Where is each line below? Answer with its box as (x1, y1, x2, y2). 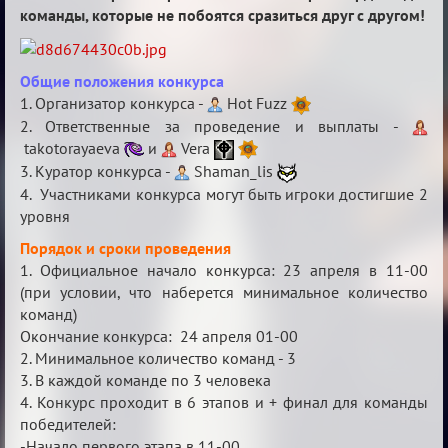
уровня (20, 205, 70, 226)
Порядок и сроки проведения (20, 237, 231, 258)
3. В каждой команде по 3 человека (20, 369, 271, 390)
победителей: (20, 413, 116, 434)
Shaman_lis (190, 160, 277, 181)
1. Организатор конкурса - (20, 93, 207, 113)
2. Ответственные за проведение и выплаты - (20, 115, 412, 136)
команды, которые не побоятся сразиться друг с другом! (20, 5, 425, 25)
